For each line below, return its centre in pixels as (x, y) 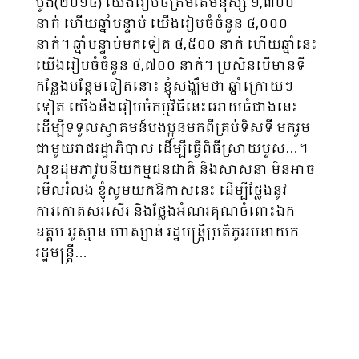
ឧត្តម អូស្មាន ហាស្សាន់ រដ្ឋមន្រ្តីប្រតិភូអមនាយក (167, 233)
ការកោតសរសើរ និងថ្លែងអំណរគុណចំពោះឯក (165, 212)
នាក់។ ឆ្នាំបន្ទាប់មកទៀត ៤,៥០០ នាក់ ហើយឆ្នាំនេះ (176, 45)
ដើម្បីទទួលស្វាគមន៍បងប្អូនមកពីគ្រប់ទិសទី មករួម (173, 129)
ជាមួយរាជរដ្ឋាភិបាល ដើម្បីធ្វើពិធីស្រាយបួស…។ (171, 149)
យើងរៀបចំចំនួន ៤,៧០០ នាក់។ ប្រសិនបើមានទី (170, 66)
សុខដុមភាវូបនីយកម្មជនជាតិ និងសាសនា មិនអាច (175, 170)
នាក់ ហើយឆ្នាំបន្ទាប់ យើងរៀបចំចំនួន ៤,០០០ (161, 24)
